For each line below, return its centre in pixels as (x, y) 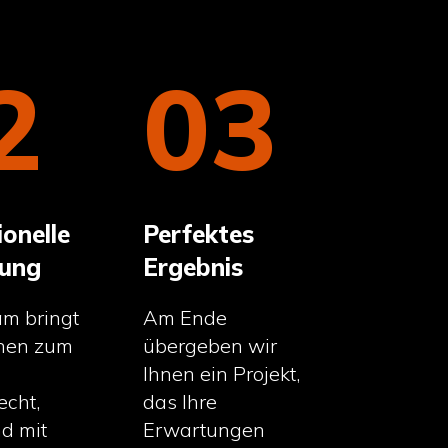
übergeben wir (210, 346)
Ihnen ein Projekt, (222, 374)
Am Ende (185, 318)
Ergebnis (193, 267)
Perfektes (199, 234)
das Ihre (180, 402)
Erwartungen (204, 430)
